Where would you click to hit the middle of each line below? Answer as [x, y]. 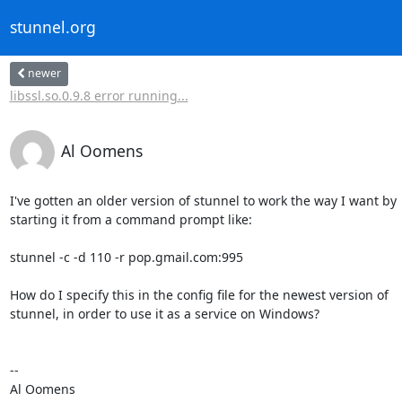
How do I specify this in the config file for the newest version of [199, 294]
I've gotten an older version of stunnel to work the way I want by [203, 200]
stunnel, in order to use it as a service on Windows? [164, 313]
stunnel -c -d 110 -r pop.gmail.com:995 [126, 257]
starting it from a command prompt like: [131, 219]
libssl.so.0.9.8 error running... [99, 95]
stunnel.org [52, 27]
